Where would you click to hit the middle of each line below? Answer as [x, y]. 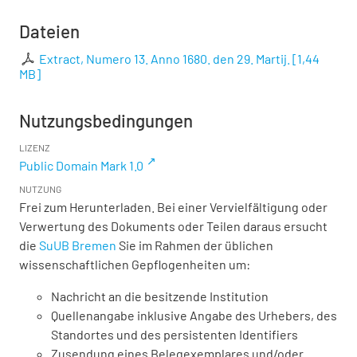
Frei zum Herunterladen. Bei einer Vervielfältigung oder [173, 206]
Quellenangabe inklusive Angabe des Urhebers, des [194, 315]
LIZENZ [35, 147]
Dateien [49, 31]
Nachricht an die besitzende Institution [160, 296]
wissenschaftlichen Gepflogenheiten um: [135, 264]
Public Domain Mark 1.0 [81, 165]
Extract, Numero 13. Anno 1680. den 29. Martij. [165, 58]
